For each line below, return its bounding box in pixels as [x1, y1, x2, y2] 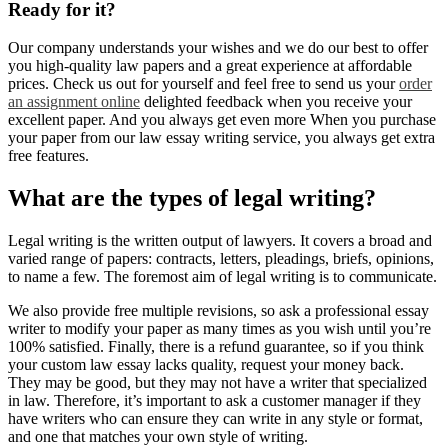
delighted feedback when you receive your [140, 93, 412, 111]
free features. [8, 147, 89, 165]
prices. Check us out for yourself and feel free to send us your [8, 75, 399, 93]
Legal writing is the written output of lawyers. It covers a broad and [8, 232, 432, 250]
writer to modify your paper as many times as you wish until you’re [8, 320, 431, 338]
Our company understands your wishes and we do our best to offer [8, 39, 428, 57]
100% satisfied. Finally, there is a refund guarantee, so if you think [8, 338, 424, 356]
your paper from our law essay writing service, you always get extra [8, 129, 435, 147]
